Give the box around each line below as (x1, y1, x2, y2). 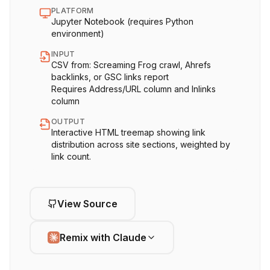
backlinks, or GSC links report (51, 72, 169, 82)
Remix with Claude (60, 231, 146, 243)
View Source (57, 197, 118, 210)
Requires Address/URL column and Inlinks (51, 84, 216, 94)
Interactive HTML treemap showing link (51, 127, 206, 137)
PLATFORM (51, 6, 94, 15)
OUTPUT (51, 117, 85, 126)
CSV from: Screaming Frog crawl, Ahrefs (51, 60, 211, 70)
